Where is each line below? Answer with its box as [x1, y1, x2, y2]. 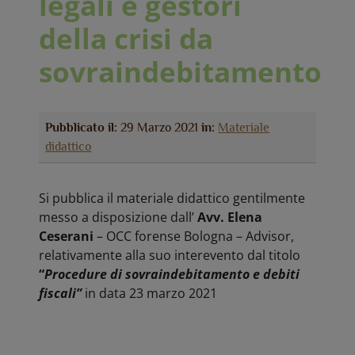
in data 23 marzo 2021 [85, 284, 218, 302]
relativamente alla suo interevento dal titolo [39, 246, 301, 264]
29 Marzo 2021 [117, 120, 202, 135]
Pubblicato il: [45, 120, 118, 135]
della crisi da [39, 19, 214, 57]
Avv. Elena [197, 208, 263, 226]
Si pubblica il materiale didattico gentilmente [39, 189, 306, 207]
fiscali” [39, 284, 82, 302]
